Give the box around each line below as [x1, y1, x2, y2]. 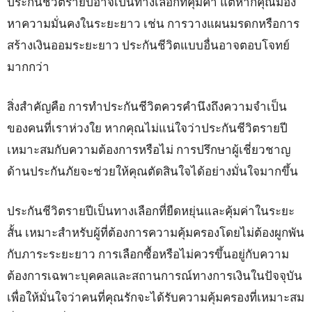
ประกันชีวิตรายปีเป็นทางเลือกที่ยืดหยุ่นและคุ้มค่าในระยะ [7, 203, 295, 219]
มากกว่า [7, 58, 49, 75]
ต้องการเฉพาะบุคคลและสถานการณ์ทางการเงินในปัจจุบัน [7, 267, 302, 284]
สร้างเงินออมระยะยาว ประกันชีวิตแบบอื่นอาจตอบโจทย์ [7, 37, 290, 54]
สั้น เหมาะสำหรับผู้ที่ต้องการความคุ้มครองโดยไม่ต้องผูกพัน [7, 224, 304, 241]
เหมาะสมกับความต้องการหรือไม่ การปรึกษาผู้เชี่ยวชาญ [7, 141, 290, 158]
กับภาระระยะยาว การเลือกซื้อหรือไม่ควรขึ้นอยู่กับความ [7, 246, 289, 263]
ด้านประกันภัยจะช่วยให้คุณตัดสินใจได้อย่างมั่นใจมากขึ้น [7, 163, 298, 180]
